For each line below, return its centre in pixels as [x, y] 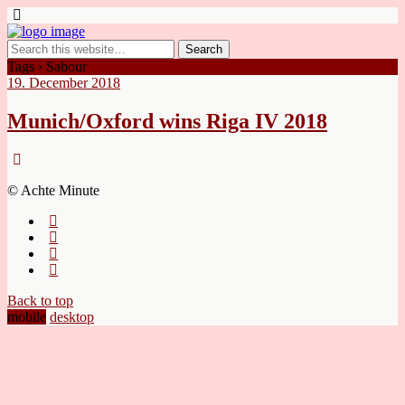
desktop [72, 316]
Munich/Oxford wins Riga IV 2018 [167, 121]
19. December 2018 [64, 83]
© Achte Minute [53, 190]
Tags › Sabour [47, 66]
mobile [27, 316]
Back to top [40, 300]
